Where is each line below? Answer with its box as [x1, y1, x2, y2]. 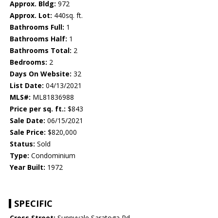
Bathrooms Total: [10, 46, 72, 55]
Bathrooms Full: [10, 22, 64, 32]
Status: [10, 139, 35, 149]
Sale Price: [10, 127, 46, 137]
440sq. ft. [52, 11, 83, 20]
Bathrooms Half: [10, 34, 67, 44]
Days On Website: [10, 69, 72, 79]
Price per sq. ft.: [10, 104, 66, 114]
